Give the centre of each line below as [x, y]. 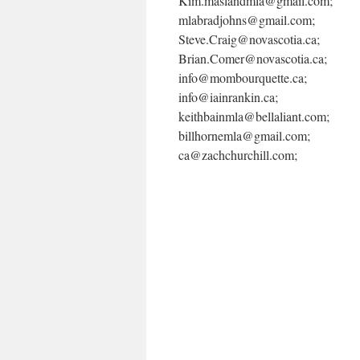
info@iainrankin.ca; [228, 97]
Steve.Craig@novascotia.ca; [249, 39]
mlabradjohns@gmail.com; [247, 20]
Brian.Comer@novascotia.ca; [253, 58]
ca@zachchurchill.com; [238, 155]
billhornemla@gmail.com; [244, 135]
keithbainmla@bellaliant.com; [254, 116]
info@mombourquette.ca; [243, 78]
